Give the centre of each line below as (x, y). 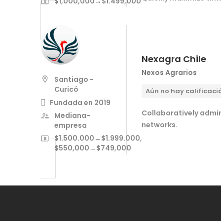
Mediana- (72, 115)
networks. (160, 125)
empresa (71, 125)
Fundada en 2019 (80, 102)
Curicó (66, 89)
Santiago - (74, 79)
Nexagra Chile (174, 59)
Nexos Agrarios (169, 73)
